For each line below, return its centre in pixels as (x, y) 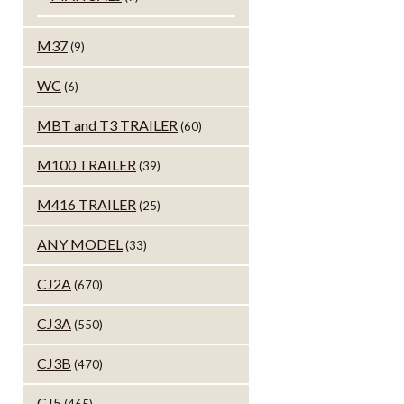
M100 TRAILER (87, 165)
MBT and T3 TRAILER (107, 125)
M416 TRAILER (87, 205)
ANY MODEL (80, 244)
